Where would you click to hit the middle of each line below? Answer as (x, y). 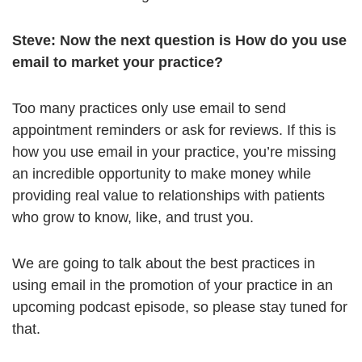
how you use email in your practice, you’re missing (174, 152)
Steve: (34, 41)
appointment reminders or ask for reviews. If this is (174, 130)
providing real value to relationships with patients (168, 196)
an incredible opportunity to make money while (162, 174)
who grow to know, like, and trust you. (133, 218)
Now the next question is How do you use (201, 41)
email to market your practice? (118, 63)
